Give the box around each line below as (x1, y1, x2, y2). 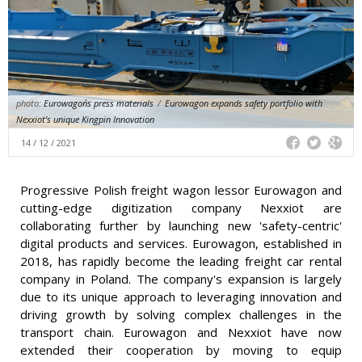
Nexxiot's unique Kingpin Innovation (16, 113, 154, 126)
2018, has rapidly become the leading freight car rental (20, 253, 342, 270)
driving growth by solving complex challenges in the (20, 306, 342, 323)
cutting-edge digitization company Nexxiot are (20, 200, 342, 217)
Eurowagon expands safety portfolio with (165, 97, 322, 110)
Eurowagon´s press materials (41, 97, 154, 110)
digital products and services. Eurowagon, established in (20, 235, 342, 252)
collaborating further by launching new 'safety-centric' (20, 217, 342, 234)
